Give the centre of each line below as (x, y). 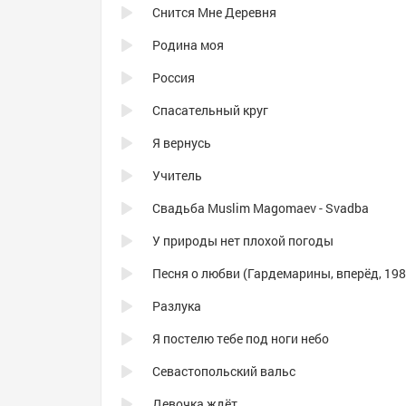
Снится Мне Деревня (214, 12)
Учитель (177, 175)
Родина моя (188, 45)
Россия (174, 77)
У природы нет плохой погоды (243, 241)
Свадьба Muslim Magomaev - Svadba (261, 208)
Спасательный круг (210, 110)
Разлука (177, 306)
